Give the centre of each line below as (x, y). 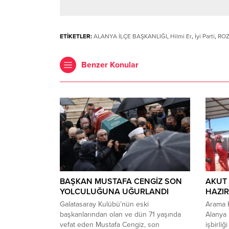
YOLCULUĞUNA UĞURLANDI (114, 191)
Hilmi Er (181, 37)
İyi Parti (205, 37)
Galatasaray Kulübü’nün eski (104, 204)
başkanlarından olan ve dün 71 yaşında (120, 214)
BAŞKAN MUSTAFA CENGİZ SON (121, 181)
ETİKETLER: (76, 37)
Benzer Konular (110, 65)
